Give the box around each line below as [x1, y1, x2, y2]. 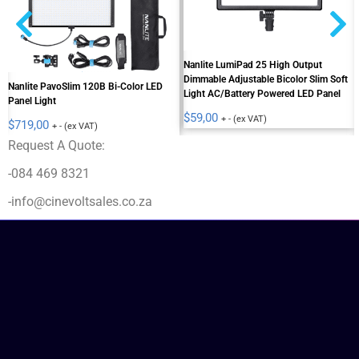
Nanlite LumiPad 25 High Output [183, 59, 322, 71]
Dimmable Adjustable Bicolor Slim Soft [183, 74, 348, 86]
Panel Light [8, 95, 57, 107]
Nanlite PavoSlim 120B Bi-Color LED [8, 80, 163, 92]
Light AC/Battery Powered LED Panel [183, 88, 341, 100]
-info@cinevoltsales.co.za [8, 193, 152, 209]
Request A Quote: [8, 137, 105, 153]
